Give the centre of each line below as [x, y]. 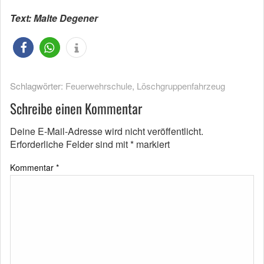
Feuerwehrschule [99, 86]
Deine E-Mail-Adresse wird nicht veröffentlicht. [107, 131]
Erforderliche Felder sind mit [70, 144]
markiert [152, 144]
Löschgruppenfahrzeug [181, 86]
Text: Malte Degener [54, 18]
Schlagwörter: [38, 86]
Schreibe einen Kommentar [76, 109]
